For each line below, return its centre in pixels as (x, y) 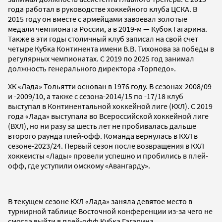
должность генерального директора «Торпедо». (92, 68)
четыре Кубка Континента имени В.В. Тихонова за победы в (111, 48)
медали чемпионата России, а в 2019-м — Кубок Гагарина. (108, 28)
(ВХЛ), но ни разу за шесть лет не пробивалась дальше (102, 126)
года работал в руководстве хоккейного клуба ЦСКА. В (103, 9)
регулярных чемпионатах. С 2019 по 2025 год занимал (101, 58)
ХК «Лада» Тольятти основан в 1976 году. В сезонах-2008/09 (110, 86)
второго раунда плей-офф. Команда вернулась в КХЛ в (103, 136)
